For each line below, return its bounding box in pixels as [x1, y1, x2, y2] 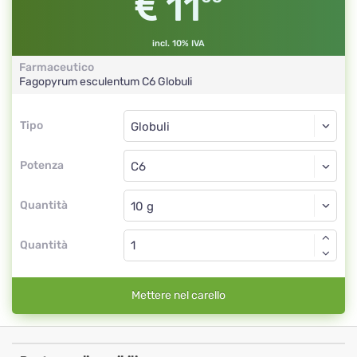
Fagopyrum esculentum [19, 75, 142, 88]
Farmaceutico [19, 61, 94, 74]
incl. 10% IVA [152, 38, 205, 49]
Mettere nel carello [131, 288, 226, 302]
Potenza [20, 159, 64, 172]
